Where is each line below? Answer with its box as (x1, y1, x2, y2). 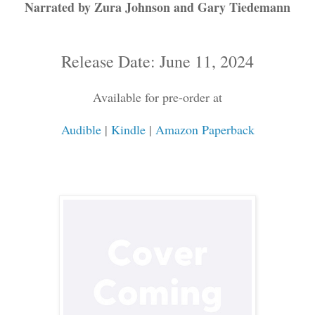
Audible (60, 121, 101, 139)
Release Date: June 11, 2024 (61, 50, 254, 73)
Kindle (110, 121, 146, 139)
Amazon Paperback (155, 121, 255, 139)
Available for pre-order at (93, 89, 222, 106)
